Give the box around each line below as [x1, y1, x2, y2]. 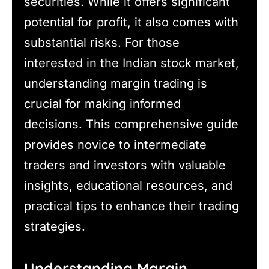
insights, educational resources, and [24, 178, 232, 193]
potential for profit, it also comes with [24, 14, 238, 29]
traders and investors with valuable [24, 157, 226, 172]
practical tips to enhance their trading [24, 198, 239, 213]
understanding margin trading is [24, 76, 207, 91]
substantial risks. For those [24, 35, 180, 50]
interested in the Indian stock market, [24, 55, 239, 70]
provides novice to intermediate [24, 137, 207, 152]
